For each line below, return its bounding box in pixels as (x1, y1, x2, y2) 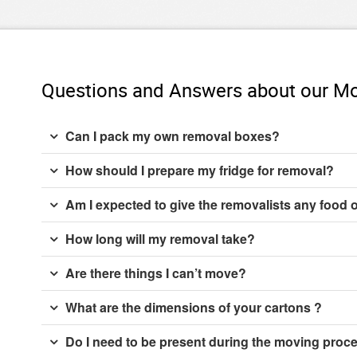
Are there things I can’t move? (65, 263, 246, 282)
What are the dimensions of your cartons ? (65, 297, 322, 316)
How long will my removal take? (65, 229, 255, 248)
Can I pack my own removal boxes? (65, 126, 280, 145)
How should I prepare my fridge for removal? (65, 160, 334, 179)
